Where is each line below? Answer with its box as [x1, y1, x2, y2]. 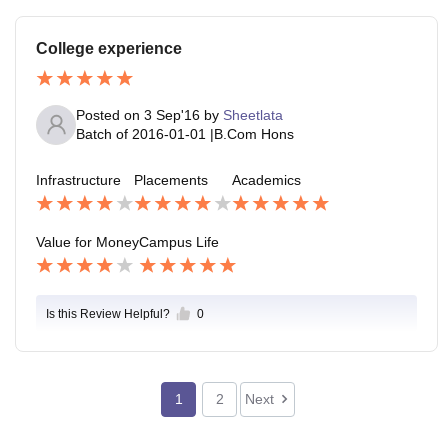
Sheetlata [223, 106, 283, 123]
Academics [232, 171, 301, 188]
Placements [134, 171, 208, 188]
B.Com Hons [214, 125, 294, 142]
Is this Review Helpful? [46, 307, 170, 322]
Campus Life [139, 234, 219, 251]
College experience [36, 39, 182, 57]
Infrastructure [36, 171, 121, 188]
